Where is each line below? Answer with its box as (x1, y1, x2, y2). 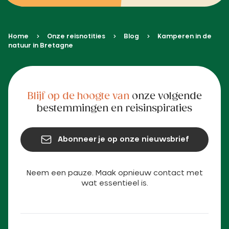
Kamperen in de (157, 33, 212, 39)
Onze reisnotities (47, 33, 105, 39)
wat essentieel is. (81, 180, 148, 188)
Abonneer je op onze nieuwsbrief (58, 136, 189, 144)
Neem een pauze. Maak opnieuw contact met (26, 170, 203, 177)
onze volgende (129, 92, 202, 102)
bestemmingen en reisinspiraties (37, 104, 192, 114)
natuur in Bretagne (8, 42, 73, 49)
